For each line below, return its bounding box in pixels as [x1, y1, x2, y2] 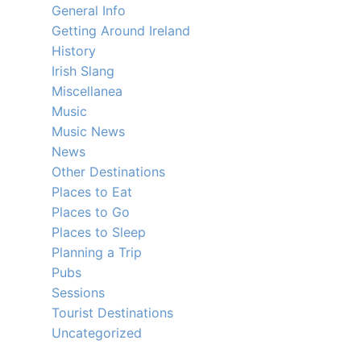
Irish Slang [52, 63, 114, 79]
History [52, 43, 96, 59]
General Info [52, 2, 126, 19]
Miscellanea [52, 83, 122, 99]
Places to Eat [52, 184, 132, 200]
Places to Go [52, 204, 130, 220]
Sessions [52, 284, 105, 301]
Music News [52, 123, 125, 139]
